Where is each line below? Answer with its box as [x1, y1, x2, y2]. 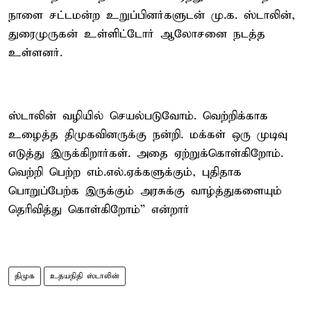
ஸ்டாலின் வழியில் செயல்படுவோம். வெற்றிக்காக [8, 108, 268, 124]
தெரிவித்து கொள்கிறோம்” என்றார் [8, 202, 190, 217]
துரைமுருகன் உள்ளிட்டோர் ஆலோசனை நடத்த [8, 26, 265, 42]
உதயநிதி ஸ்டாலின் [50, 271, 119, 281]
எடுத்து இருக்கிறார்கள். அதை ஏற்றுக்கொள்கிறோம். [8, 146, 283, 161]
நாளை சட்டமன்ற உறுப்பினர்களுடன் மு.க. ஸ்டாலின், [8, 8, 295, 23]
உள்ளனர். [8, 45, 62, 60]
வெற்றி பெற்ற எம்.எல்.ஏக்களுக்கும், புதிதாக [8, 165, 242, 180]
